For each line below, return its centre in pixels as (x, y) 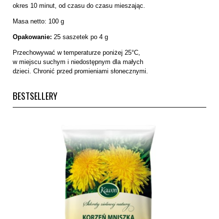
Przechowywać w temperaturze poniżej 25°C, (77, 52)
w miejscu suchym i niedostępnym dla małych (78, 62)
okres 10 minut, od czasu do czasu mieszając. (79, 5)
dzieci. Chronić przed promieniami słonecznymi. (80, 71)
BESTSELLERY (35, 95)
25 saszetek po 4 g (80, 37)
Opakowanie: (32, 37)
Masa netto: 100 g (38, 21)
